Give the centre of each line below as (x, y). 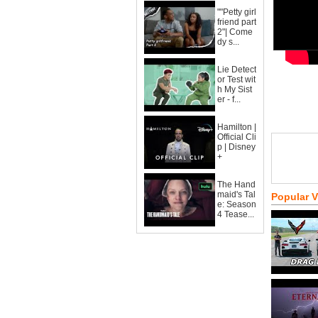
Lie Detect (237, 70)
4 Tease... (236, 214)
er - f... (229, 99)
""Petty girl (237, 12)
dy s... (228, 42)
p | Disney (236, 147)
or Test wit (236, 79)
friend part (237, 22)
